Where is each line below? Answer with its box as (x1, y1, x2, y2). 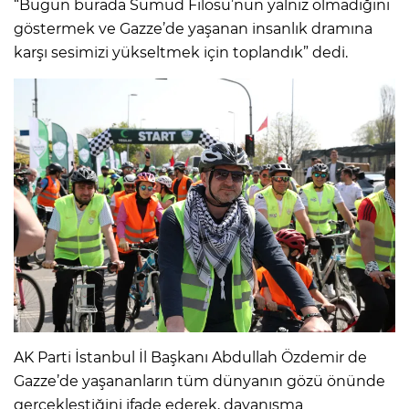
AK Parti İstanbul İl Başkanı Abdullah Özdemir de (14, 349, 367, 367)
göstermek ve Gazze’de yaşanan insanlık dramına (14, 19, 372, 37)
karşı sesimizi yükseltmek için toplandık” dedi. (14, 43, 348, 61)
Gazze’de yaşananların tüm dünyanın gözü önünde (14, 372, 385, 391)
